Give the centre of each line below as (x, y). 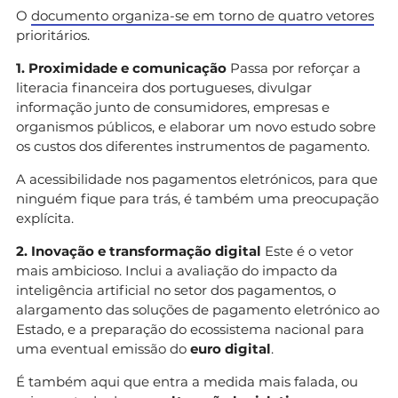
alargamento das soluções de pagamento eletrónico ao (198, 309)
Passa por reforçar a (294, 68)
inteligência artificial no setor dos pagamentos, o (176, 290)
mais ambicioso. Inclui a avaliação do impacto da (177, 270)
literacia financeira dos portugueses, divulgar (164, 87)
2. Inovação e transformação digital (139, 251)
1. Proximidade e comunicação (121, 68)
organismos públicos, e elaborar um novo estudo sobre (196, 126)
